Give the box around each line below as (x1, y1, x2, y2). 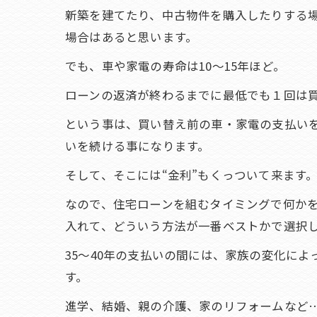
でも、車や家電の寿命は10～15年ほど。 (65, 57, 285, 74)
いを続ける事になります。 (65, 137, 210, 154)
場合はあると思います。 (65, 28, 198, 45)
